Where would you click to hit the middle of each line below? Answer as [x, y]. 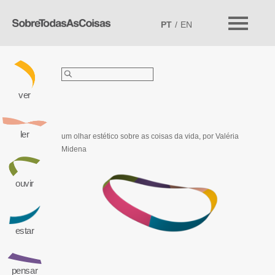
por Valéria [220, 136]
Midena [74, 149]
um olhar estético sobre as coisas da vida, [131, 136]
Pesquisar [78, 70]
